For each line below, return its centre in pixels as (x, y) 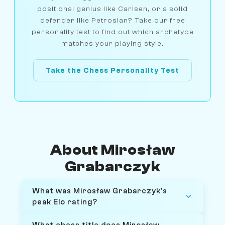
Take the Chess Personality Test (113, 70)
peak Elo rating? (65, 202)
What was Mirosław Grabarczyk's (100, 191)
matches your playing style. (113, 44)
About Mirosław (113, 150)
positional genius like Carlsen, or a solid (113, 9)
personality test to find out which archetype (113, 32)
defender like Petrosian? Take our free (113, 21)
